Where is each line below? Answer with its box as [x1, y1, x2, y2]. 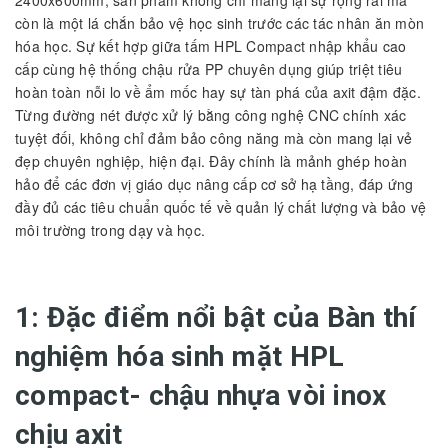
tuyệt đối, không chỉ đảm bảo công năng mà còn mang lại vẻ [15, 127, 413, 148]
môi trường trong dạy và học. [15, 219, 205, 240]
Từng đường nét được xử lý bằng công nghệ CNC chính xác [15, 104, 407, 125]
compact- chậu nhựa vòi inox [15, 378, 387, 412]
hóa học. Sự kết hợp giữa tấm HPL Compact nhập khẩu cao [15, 35, 407, 56]
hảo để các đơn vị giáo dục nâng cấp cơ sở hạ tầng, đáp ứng [15, 173, 414, 194]
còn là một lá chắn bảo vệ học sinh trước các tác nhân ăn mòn [15, 12, 424, 33]
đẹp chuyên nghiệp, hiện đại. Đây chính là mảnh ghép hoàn [15, 150, 407, 171]
